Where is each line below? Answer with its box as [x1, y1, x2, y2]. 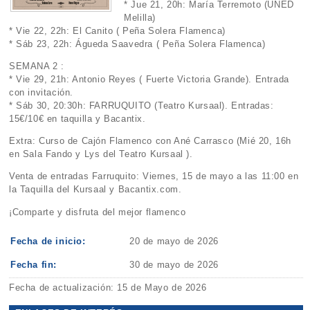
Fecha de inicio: [10, 235, 86, 246]
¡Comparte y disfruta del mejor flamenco [9, 206, 186, 217]
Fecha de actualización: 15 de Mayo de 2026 [9, 282, 207, 293]
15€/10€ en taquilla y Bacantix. [9, 113, 146, 124]
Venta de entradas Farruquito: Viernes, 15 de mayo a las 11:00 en [9, 171, 299, 182]
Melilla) [124, 12, 156, 23]
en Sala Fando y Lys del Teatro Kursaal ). [9, 149, 193, 160]
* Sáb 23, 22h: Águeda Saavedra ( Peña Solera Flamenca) [9, 38, 266, 49]
